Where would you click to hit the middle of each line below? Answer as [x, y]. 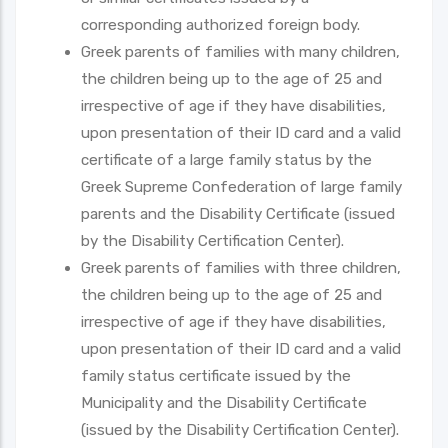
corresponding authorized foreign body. [220, 24]
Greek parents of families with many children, [240, 51]
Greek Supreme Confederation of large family [241, 186]
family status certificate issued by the [216, 375]
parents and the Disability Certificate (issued [238, 213]
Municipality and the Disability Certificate [224, 402]
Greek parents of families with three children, [241, 267]
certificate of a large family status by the [226, 159]
